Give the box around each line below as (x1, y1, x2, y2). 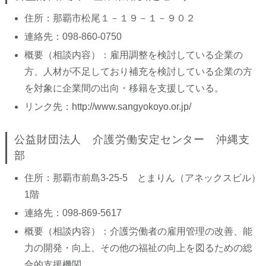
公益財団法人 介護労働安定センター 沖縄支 (14, 134, 250, 145)
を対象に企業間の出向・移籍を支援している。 (24, 83, 224, 93)
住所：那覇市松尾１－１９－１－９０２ (24, 13, 195, 23)
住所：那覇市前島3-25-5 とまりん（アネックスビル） (24, 173, 261, 183)
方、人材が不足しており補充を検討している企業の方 (24, 66, 252, 77)
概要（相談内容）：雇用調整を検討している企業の (24, 50, 243, 60)
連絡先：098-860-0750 (24, 31, 122, 42)
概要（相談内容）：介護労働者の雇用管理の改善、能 (24, 226, 252, 236)
